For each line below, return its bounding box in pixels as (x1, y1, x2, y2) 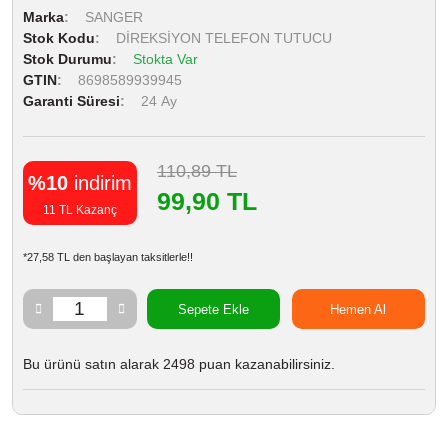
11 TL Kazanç (43, 203, 117, 217)
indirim (68, 172, 132, 194)
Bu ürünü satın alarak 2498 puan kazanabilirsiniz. (23, 356, 335, 372)
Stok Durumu (23, 51, 112, 67)
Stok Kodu (23, 30, 95, 46)
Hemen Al (330, 301, 387, 317)
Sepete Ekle (177, 301, 249, 317)
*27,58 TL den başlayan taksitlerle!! (23, 251, 193, 263)
